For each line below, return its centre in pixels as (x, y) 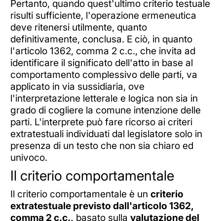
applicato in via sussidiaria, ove (77, 86)
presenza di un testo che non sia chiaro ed (102, 145)
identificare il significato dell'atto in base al (101, 62)
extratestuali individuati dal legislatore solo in (106, 133)
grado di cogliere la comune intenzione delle (105, 110)
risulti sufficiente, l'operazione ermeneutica (103, 15)
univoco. (29, 157)
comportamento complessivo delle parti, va (104, 74)
